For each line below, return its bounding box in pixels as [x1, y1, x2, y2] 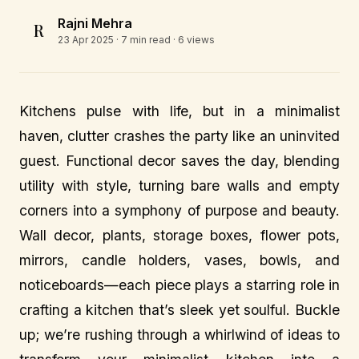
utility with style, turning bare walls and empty [19, 177, 340, 194]
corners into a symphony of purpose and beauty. [19, 202, 340, 219]
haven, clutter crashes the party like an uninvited [19, 127, 340, 144]
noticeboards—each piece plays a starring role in [19, 276, 340, 293]
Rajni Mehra [58, 15, 132, 31]
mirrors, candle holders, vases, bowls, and [19, 252, 340, 268]
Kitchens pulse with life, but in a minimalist [19, 103, 340, 119]
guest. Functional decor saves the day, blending [19, 152, 340, 169]
